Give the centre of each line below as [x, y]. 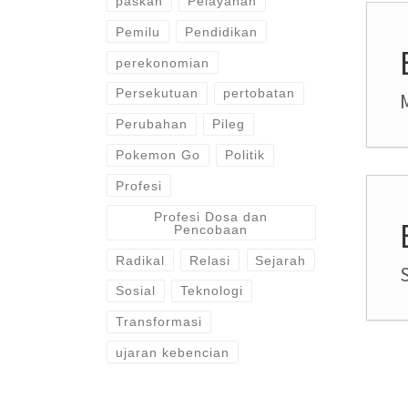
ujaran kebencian [172, 352]
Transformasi [158, 322]
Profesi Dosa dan [211, 216]
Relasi [210, 260]
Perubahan [151, 124]
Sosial [135, 291]
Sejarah [281, 260]
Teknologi [212, 291]
